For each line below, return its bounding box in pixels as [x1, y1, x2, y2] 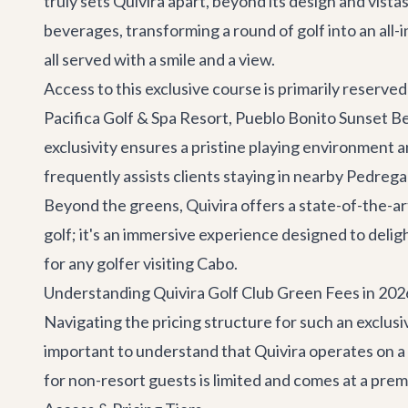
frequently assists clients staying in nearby [44, 166, 346, 186]
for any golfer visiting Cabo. [44, 253, 238, 273]
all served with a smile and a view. [44, 49, 275, 69]
